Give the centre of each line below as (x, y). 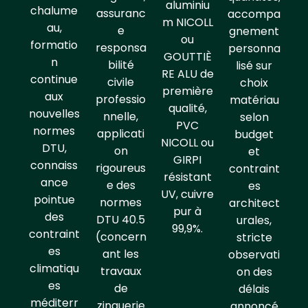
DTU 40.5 (121, 220)
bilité (121, 65)
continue (54, 79)
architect (254, 203)
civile (121, 82)
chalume (54, 10)
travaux (121, 272)
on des (254, 272)
